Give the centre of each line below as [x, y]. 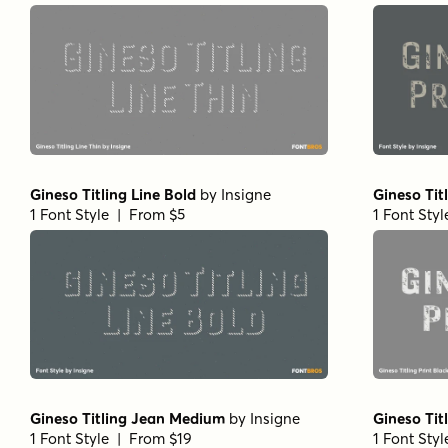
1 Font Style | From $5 [107, 214]
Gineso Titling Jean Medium [127, 418]
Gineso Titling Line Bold [113, 194]
